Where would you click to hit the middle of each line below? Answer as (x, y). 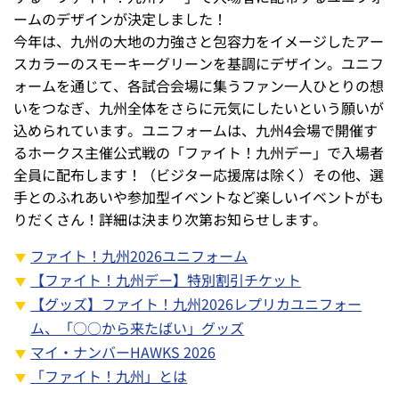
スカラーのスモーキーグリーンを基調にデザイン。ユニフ (199, 63)
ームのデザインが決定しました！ (120, 18)
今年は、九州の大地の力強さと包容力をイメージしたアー (199, 41)
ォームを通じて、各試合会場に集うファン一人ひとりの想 (199, 85)
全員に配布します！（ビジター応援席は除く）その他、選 (199, 174)
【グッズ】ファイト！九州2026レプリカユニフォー (196, 303)
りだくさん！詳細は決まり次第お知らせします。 (170, 219)
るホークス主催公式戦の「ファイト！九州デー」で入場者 (199, 152)
